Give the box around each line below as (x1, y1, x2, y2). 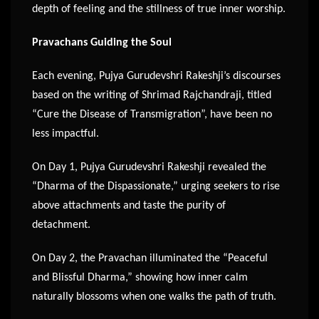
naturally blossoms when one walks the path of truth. (32, 291, 279, 303)
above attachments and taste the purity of (32, 200, 226, 212)
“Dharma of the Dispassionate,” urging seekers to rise (32, 181, 280, 193)
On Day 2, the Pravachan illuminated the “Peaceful (32, 253, 268, 265)
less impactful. (32, 128, 102, 140)
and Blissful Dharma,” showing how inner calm (32, 272, 248, 284)
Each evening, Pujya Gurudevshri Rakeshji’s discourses (32, 70, 281, 83)
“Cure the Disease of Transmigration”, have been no (32, 109, 272, 121)
